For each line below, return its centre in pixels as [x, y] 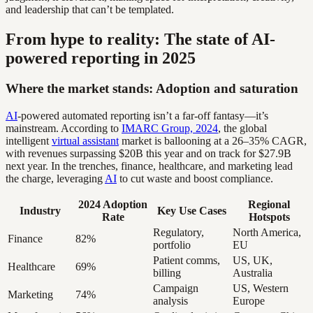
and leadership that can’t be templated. [90, 9]
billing [167, 273]
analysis [170, 301]
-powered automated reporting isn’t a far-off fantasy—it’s [143, 116]
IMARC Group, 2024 [170, 129]
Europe [249, 301]
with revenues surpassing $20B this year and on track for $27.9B [148, 154]
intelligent [29, 141]
